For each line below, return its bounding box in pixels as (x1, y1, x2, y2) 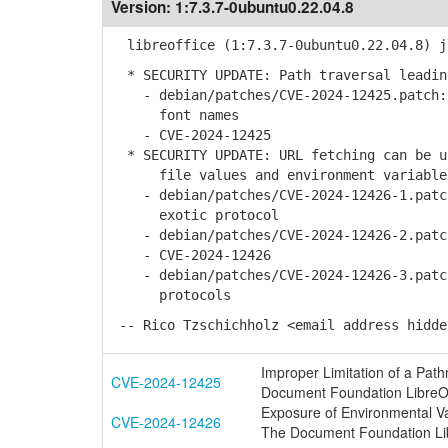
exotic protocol (111, 207, 279, 223)
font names (111, 107, 239, 123)
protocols (111, 287, 231, 303)
